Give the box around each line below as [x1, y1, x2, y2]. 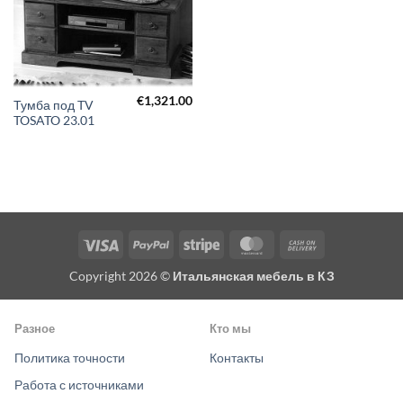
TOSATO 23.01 [13, 113, 94, 129]
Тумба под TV [13, 98, 94, 113]
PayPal [168, 235, 207, 251]
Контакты [210, 350, 264, 366]
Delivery [319, 276, 367, 292]
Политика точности [14, 350, 125, 366]
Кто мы [210, 321, 251, 336]
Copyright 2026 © [68, 268, 173, 284]
